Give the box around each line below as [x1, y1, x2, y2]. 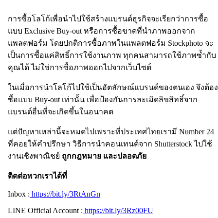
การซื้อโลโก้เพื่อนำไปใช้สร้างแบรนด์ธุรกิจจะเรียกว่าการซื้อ [8, 14, 208, 23]
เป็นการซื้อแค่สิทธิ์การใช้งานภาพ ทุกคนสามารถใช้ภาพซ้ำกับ [8, 51, 216, 59]
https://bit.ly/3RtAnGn [30, 189, 100, 198]
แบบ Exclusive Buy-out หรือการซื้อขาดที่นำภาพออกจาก [8, 26, 195, 35]
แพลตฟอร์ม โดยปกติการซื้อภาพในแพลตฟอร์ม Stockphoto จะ [8, 38, 214, 47]
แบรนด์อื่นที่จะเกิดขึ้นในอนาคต [8, 107, 113, 116]
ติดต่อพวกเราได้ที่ [8, 171, 69, 180]
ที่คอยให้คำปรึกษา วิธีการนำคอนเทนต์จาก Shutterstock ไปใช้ [8, 139, 212, 148]
